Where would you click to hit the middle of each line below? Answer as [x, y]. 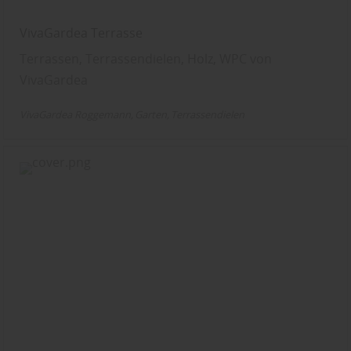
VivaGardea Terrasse [81, 33]
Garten [151, 114]
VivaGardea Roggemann [76, 114]
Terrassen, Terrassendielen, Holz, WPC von [146, 58]
